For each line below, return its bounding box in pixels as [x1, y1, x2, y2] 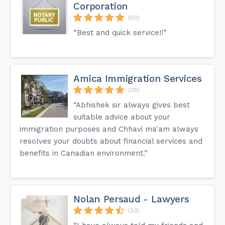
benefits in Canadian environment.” [20, 148, 148, 158]
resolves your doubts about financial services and [20, 136, 203, 146]
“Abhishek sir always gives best [73, 100, 190, 109]
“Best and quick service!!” [73, 28, 167, 37]
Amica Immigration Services [73, 72, 202, 84]
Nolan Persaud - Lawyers [73, 193, 189, 205]
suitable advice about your [73, 112, 171, 122]
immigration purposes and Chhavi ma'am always [20, 124, 199, 134]
